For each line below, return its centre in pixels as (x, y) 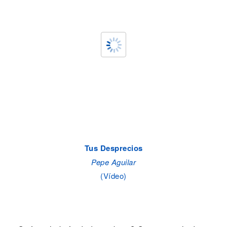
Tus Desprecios (113, 148)
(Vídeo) (113, 175)
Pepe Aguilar (113, 162)
